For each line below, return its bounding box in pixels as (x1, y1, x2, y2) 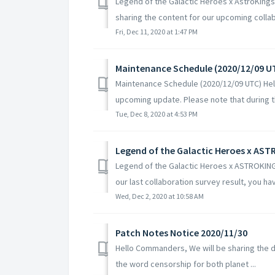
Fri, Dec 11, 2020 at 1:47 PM (115, 26, 198, 36)
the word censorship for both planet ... (115, 258, 256, 269)
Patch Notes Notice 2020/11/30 (115, 226, 247, 239)
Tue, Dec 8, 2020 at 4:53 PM (115, 109, 198, 118)
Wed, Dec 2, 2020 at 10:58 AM (115, 191, 204, 201)
